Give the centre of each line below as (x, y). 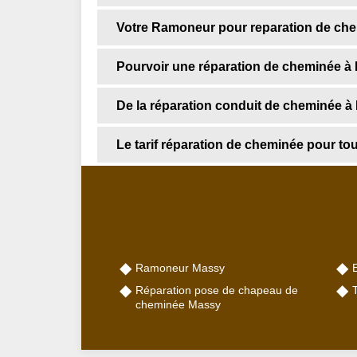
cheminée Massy (178, 304)
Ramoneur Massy (180, 267)
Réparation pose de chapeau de (217, 290)
